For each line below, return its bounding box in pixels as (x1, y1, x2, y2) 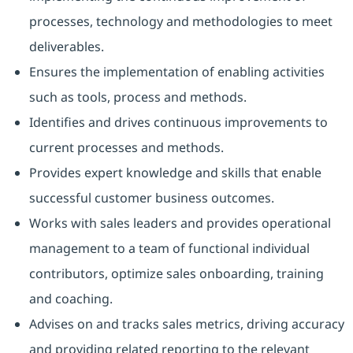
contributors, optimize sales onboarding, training (28, 265, 324, 283)
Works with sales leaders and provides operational (28, 214, 331, 232)
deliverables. (28, 38, 104, 56)
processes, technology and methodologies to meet (28, 13, 333, 31)
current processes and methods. (28, 139, 224, 157)
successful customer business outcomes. (28, 189, 274, 207)
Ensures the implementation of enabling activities (28, 63, 325, 81)
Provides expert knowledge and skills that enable (28, 164, 321, 182)
